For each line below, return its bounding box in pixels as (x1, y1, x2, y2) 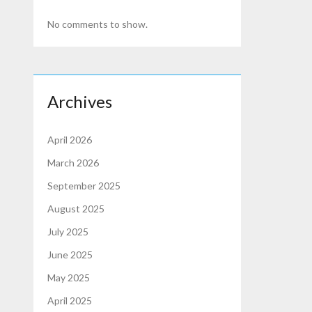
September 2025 (47, 179, 121, 192)
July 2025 (47, 225, 89, 237)
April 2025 (47, 294, 93, 306)
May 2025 (47, 271, 91, 283)
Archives (47, 91, 113, 112)
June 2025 (47, 248, 93, 260)
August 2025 (47, 202, 105, 214)
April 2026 (47, 133, 93, 146)
